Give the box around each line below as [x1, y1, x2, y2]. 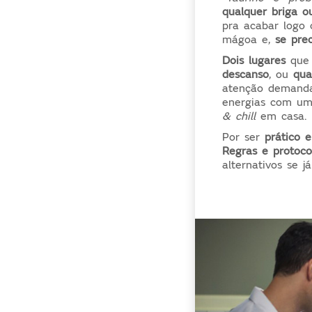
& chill [222, 109, 256, 123]
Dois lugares [222, 53, 286, 68]
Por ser [222, 130, 260, 144]
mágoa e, [222, 32, 276, 47]
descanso [222, 67, 270, 81]
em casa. [256, 109, 307, 123]
